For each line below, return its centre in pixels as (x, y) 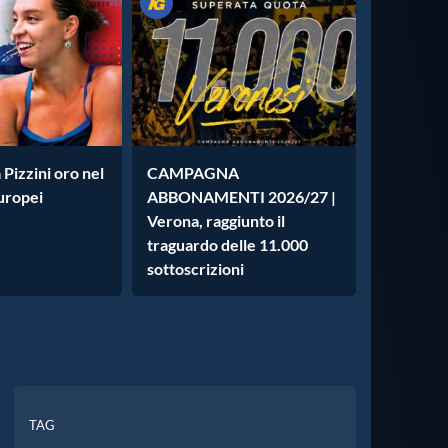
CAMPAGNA (193, 172)
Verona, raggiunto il (216, 220)
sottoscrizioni (195, 268)
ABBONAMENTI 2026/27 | (241, 196)
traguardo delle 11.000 (227, 244)
